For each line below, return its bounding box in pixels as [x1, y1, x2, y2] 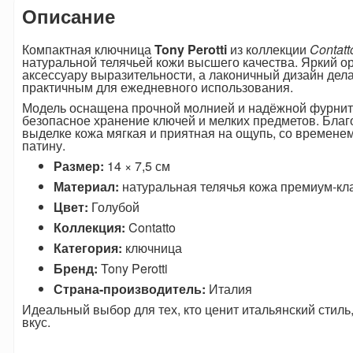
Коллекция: [53, 218, 125, 237]
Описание [21, 2, 115, 30]
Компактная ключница [21, 40, 154, 59]
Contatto [124, 218, 176, 237]
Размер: [53, 157, 104, 176]
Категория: [53, 239, 122, 258]
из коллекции [226, 40, 310, 59]
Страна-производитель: [53, 280, 206, 299]
